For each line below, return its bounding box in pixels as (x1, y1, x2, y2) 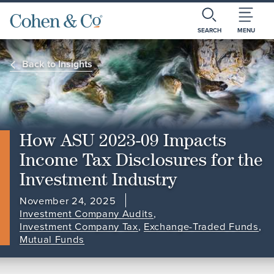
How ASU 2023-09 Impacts (20, 130, 226, 150)
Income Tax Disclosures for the (20, 149, 263, 170)
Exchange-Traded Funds (143, 219, 259, 234)
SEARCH (197, 26, 221, 35)
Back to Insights (22, 57, 92, 72)
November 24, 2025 (20, 193, 116, 208)
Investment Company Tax (20, 219, 138, 234)
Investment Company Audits (20, 206, 154, 221)
